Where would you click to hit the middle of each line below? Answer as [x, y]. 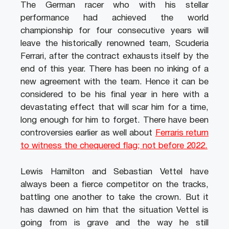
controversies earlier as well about [88, 133]
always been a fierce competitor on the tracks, [114, 185]
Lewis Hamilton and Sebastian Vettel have [114, 172]
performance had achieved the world [114, 18]
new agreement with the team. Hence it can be [114, 82]
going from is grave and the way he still [114, 223]
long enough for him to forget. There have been [114, 121]
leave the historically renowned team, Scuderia [114, 44]
